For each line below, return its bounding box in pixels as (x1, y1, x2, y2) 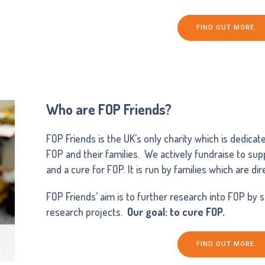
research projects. (46, 205, 128, 219)
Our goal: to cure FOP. (127, 205, 225, 219)
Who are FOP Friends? (46, 100, 172, 119)
